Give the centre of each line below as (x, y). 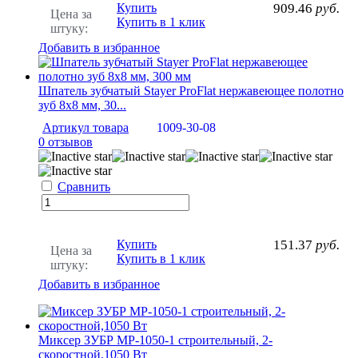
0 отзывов (66, 141)
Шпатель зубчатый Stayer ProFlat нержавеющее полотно (191, 90)
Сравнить (84, 186)
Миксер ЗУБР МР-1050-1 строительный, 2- (155, 340)
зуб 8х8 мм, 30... (82, 105)
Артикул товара (86, 127)
